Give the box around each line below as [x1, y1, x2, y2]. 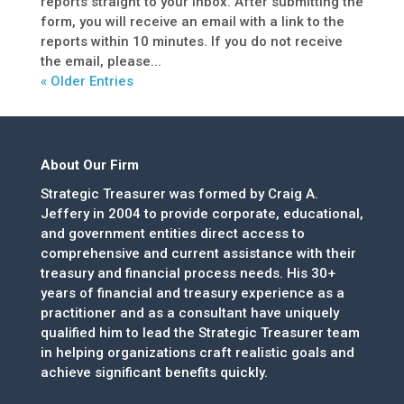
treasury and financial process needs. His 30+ [40, 264, 335, 281]
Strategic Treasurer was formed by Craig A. [40, 185, 318, 202]
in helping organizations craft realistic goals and [40, 344, 354, 361]
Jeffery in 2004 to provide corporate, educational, [40, 205, 363, 222]
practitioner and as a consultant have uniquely [40, 304, 339, 321]
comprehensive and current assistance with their [40, 244, 356, 262]
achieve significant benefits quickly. [40, 363, 268, 381]
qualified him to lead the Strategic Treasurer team [40, 324, 360, 341]
